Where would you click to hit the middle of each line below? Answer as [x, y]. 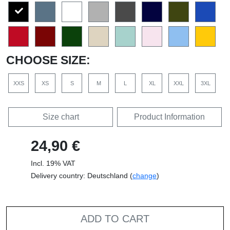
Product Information [169, 117]
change [145, 176]
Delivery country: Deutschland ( [82, 176]
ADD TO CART [115, 219]
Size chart [61, 117]
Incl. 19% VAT [53, 164]
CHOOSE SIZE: [48, 60]
